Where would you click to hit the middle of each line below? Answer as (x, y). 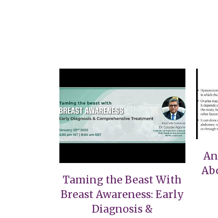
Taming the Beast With (122, 180)
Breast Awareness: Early (122, 194)
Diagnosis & (122, 209)
